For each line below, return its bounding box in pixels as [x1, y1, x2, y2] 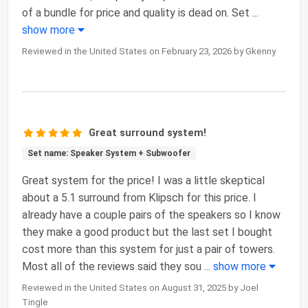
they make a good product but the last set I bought [22, 225, 272, 239]
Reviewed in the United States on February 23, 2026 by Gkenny [22, 46, 276, 57]
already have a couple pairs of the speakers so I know [22, 208, 280, 222]
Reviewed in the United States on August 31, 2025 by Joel [22, 283, 258, 294]
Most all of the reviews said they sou [22, 260, 201, 274]
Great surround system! [89, 126, 207, 140]
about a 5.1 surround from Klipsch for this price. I [22, 191, 256, 205]
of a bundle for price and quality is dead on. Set [22, 6, 250, 20]
